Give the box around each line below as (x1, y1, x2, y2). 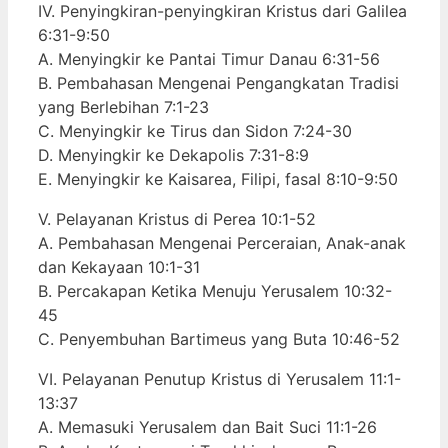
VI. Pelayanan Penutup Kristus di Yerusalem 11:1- (38, 368, 401, 389)
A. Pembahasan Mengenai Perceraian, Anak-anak (38, 232, 406, 253)
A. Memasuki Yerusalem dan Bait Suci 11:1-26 (38, 416, 377, 437)
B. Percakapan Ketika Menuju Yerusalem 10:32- (38, 280, 392, 301)
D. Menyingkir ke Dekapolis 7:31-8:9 (38, 144, 309, 165)
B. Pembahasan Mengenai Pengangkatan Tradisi (38, 72, 399, 93)
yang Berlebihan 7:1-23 (38, 96, 209, 117)
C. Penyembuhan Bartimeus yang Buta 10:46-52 (38, 328, 400, 349)
